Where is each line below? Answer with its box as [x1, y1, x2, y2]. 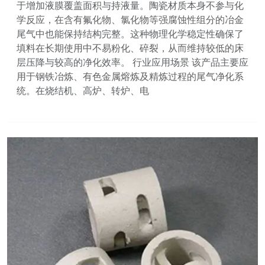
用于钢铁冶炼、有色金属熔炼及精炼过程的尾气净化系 [17, 70, 244, 83]
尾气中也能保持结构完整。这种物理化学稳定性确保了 [17, 27, 244, 41]
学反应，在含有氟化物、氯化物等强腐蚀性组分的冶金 [17, 13, 244, 27]
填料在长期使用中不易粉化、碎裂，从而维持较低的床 [17, 41, 244, 55]
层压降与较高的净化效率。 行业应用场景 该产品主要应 [17, 56, 248, 69]
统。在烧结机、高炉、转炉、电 [17, 84, 149, 98]
